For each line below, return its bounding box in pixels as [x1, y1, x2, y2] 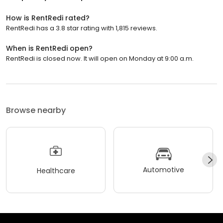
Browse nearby [6, 104, 66, 116]
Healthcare [36, 166, 75, 176]
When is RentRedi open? [6, 43, 93, 53]
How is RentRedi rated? [6, 12, 90, 23]
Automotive [142, 165, 184, 175]
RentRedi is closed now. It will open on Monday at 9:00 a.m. [6, 53, 194, 63]
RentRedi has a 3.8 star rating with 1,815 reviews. [6, 23, 157, 33]
